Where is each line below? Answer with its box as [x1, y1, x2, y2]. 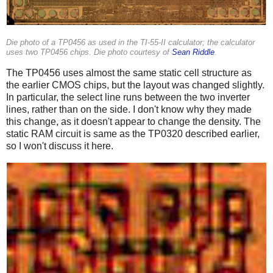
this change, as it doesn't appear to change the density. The [6, 116, 261, 127]
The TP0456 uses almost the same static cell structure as [6, 68, 252, 79]
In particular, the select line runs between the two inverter [6, 92, 250, 103]
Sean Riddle [172, 48, 214, 57]
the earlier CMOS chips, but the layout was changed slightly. [6, 80, 264, 91]
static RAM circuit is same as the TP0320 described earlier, [6, 129, 260, 140]
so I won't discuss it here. [6, 141, 113, 152]
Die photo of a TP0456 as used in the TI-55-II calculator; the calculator [6, 38, 255, 48]
